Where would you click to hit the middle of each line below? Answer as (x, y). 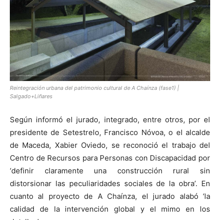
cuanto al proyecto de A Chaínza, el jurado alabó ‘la (110, 196)
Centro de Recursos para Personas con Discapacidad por (110, 158)
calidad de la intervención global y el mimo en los (110, 209)
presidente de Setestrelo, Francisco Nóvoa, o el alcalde (110, 133)
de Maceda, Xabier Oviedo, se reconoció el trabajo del (110, 145)
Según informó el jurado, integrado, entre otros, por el (110, 120)
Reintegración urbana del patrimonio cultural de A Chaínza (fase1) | (95, 88)
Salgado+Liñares (31, 96)
